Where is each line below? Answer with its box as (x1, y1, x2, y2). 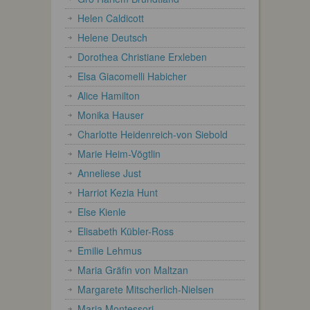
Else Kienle (77, 204, 126, 219)
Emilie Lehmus (77, 243, 142, 257)
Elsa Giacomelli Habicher (77, 69, 187, 83)
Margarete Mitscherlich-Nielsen (77, 282, 214, 296)
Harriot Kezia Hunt (77, 185, 158, 199)
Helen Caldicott (77, 10, 144, 25)
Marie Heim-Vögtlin (77, 146, 161, 161)
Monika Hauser (77, 107, 144, 122)
